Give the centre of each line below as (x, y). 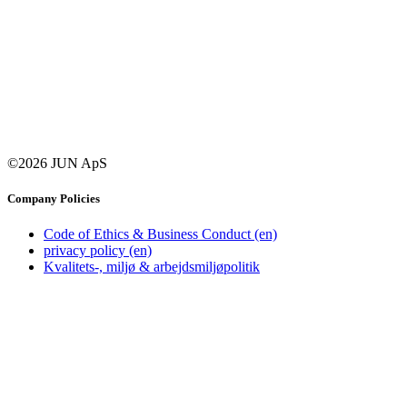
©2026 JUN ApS (57, 163)
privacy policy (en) (98, 251)
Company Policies (54, 199)
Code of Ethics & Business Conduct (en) (160, 234)
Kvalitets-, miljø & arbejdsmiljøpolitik (152, 267)
